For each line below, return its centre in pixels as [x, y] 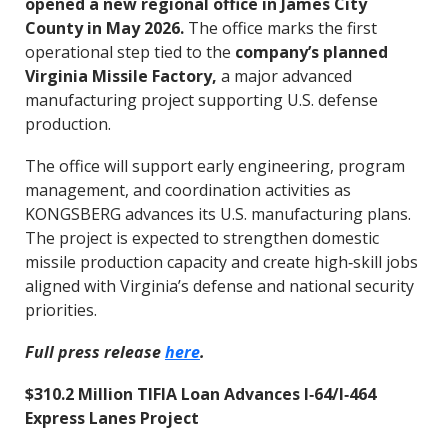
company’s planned [311, 52]
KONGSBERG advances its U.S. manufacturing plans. [217, 214]
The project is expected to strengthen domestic [201, 238]
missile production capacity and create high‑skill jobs [221, 262]
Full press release [94, 352]
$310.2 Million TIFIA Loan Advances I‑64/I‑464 [200, 394]
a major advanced [284, 76]
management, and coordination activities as [187, 190]
